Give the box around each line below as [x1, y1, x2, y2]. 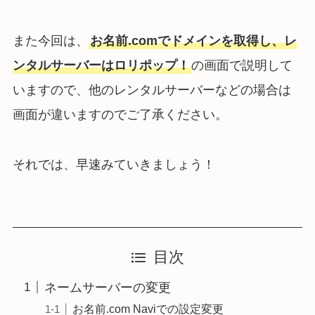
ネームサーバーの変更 [44, 280, 171, 295]
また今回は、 [12, 33, 89, 48]
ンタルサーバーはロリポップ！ [12, 58, 190, 72]
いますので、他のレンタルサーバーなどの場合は [12, 82, 291, 97]
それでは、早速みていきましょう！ [12, 157, 215, 172]
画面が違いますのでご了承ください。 [12, 107, 228, 122]
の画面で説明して [191, 58, 292, 72]
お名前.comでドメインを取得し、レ [89, 33, 297, 48]
